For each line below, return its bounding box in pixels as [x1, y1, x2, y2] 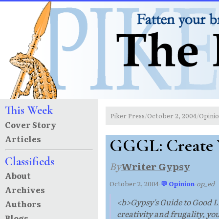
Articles [4, 132, 41, 145]
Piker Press [110, 111, 145, 121]
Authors [4, 197, 41, 210]
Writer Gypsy [121, 158, 190, 173]
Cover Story [4, 118, 56, 131]
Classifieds [4, 154, 54, 169]
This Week [4, 103, 53, 118]
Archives [4, 184, 45, 196]
